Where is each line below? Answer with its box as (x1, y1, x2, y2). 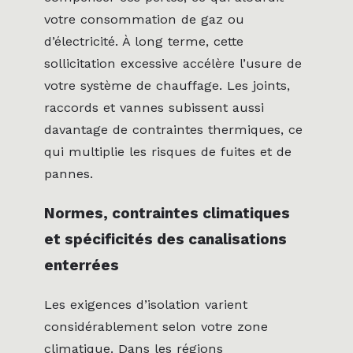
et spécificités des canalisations (44, 230, 287, 249)
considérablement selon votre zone (44, 319, 268, 335)
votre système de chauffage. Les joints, (44, 78, 290, 94)
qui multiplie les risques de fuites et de (44, 144, 292, 160)
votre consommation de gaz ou (44, 12, 244, 28)
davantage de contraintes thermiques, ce (44, 122, 303, 138)
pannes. (44, 166, 93, 182)
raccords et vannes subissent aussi (44, 100, 264, 116)
